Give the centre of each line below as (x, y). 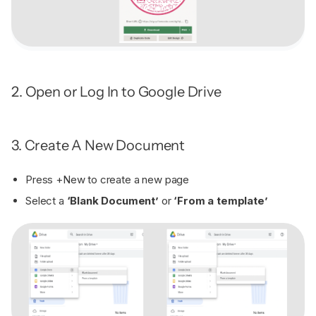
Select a (46, 201)
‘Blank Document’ (113, 201)
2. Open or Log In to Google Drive (118, 92)
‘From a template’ (221, 201)
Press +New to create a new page (108, 180)
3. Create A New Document (99, 145)
